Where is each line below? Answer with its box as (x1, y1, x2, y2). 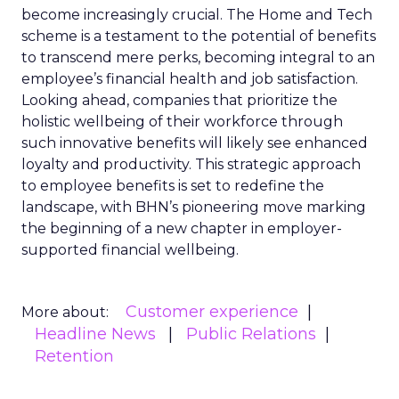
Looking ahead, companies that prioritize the (21, 92, 338, 109)
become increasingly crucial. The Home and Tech (21, 6, 372, 23)
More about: (21, 304, 109, 321)
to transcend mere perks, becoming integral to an (21, 49, 375, 66)
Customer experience (126, 302, 298, 322)
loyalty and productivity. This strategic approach (21, 156, 361, 173)
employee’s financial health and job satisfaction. (21, 70, 358, 87)
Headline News (35, 324, 156, 344)
